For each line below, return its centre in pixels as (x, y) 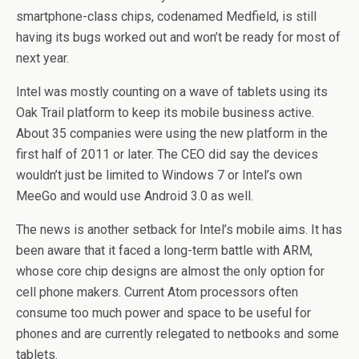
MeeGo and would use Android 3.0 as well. (135, 196)
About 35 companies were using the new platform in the (172, 133)
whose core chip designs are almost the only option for (170, 271)
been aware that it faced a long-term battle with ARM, (164, 250)
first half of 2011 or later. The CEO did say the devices (167, 154)
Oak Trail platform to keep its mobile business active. (165, 113)
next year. (42, 58)
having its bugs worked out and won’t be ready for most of (178, 37)
